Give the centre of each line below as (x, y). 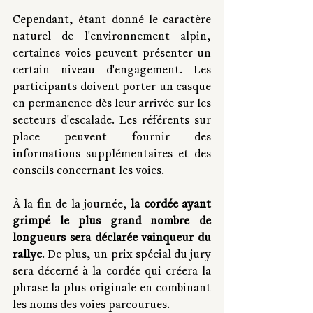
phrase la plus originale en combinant (112, 289)
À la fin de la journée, (70, 205)
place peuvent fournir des (112, 138)
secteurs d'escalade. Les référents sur (112, 121)
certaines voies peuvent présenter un (112, 54)
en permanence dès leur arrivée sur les (112, 104)
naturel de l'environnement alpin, (112, 37)
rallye (27, 255)
